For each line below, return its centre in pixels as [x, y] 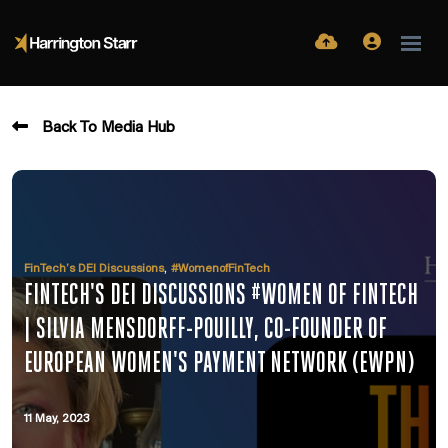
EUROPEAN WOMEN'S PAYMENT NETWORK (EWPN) [219, 364]
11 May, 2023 [56, 419]
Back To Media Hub [108, 128]
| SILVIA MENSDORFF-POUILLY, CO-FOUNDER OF [205, 330]
